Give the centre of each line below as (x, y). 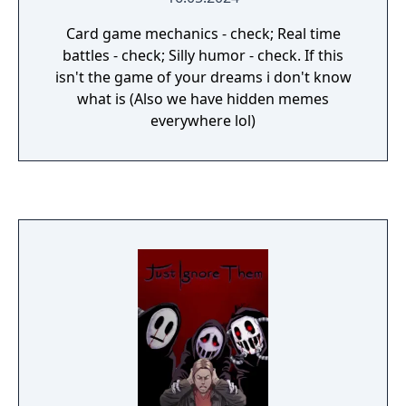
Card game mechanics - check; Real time (203, 34)
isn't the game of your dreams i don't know (203, 77)
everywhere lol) (203, 121)
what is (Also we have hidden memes (203, 99)
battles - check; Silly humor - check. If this (203, 55)
